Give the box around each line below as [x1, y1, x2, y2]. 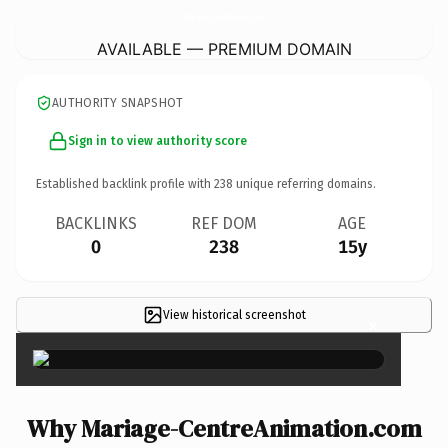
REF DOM [191, 213, 257, 233]
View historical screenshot [162, 307, 306, 322]
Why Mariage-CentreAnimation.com [26, 411, 422, 445]
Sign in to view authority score [68, 133, 247, 148]
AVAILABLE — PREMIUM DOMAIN [96, 38, 352, 59]
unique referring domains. [233, 176, 376, 191]
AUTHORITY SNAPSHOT [52, 95, 184, 110]
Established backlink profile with [36, 176, 214, 191]
